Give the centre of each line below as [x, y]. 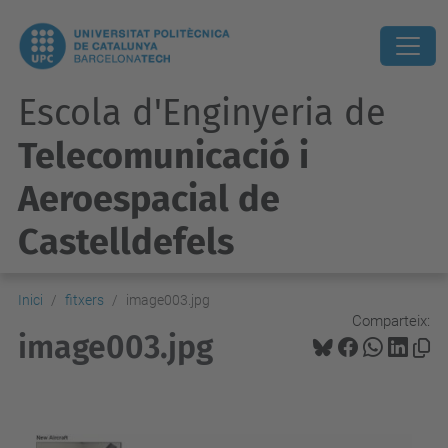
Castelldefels [126, 242]
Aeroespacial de [149, 199]
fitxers [84, 300]
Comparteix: [391, 320]
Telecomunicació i [163, 156]
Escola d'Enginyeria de [202, 113]
